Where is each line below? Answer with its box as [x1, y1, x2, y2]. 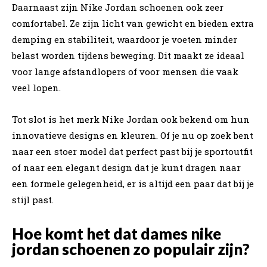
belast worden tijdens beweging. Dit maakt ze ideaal [12, 49, 244, 61]
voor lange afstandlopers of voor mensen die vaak [12, 65, 238, 77]
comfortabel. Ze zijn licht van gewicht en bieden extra [12, 17, 254, 29]
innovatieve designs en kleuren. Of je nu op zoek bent [12, 129, 253, 141]
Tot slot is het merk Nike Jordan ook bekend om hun [12, 113, 250, 125]
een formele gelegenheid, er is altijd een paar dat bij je [12, 177, 254, 190]
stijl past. [12, 193, 54, 206]
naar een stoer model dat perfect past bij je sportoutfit [12, 145, 253, 157]
